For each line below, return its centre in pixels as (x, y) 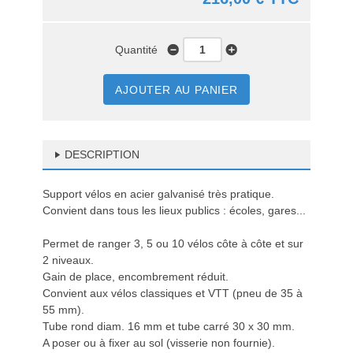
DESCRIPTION (102, 154)
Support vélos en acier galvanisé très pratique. (158, 194)
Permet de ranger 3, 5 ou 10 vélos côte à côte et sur (173, 243)
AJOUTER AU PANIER (176, 90)
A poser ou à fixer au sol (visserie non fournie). (159, 343)
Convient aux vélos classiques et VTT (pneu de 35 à (173, 293)
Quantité (141, 50)
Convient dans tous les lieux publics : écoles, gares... (174, 210)
